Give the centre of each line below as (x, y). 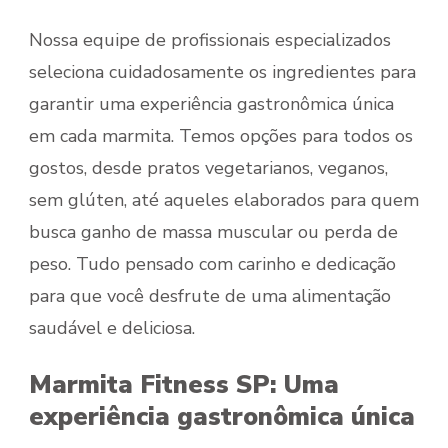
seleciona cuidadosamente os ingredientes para (222, 72)
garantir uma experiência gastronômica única (211, 104)
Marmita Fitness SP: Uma (184, 385)
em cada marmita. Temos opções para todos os (221, 136)
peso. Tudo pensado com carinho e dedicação (212, 264)
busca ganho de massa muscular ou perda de (213, 232)
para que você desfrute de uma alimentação (210, 296)
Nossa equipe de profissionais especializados (210, 40)
